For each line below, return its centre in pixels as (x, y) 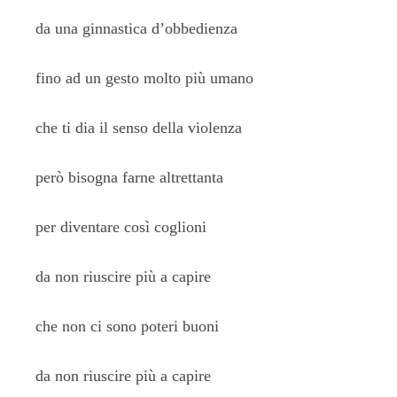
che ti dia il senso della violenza (139, 128)
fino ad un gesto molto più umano (144, 78)
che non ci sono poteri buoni (127, 326)
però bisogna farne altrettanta (129, 177)
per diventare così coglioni (121, 227)
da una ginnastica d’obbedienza (136, 28)
